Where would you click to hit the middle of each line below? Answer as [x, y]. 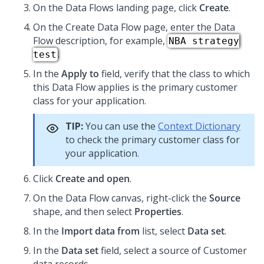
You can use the [121, 126]
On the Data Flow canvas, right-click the [121, 198]
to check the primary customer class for [153, 140]
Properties [158, 212]
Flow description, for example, [100, 41]
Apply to [80, 74]
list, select [164, 231]
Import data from [100, 231]
